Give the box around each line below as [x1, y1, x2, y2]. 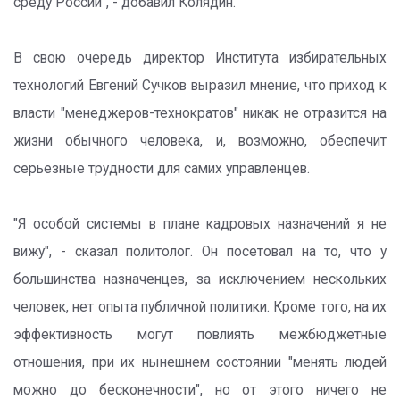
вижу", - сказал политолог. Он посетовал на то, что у [13, 244, 387, 260]
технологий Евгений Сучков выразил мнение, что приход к [13, 78, 387, 94]
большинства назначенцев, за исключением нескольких [13, 271, 387, 287]
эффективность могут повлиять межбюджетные [13, 327, 387, 343]
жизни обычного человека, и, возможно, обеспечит [13, 133, 387, 149]
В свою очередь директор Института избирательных [13, 50, 387, 66]
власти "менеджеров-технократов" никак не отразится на [13, 105, 387, 121]
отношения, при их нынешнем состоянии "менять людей [13, 354, 387, 371]
